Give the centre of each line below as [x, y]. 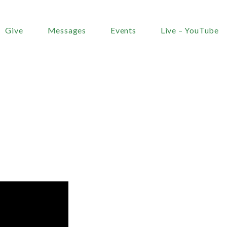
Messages [67, 30]
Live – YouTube [190, 30]
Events [123, 30]
